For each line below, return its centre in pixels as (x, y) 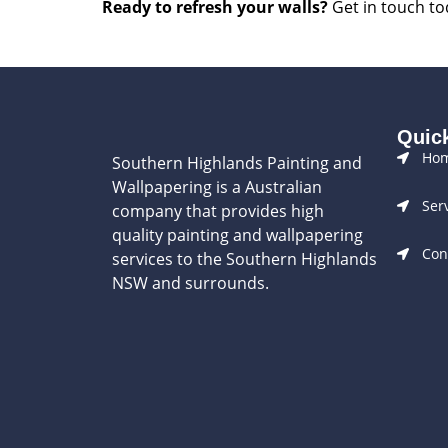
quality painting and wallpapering (237, 235)
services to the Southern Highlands (244, 259)
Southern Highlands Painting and (237, 163)
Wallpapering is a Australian (217, 187)
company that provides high (218, 211)
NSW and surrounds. (190, 283)
